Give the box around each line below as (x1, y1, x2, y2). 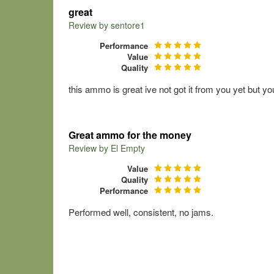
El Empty (111, 142, 145, 154)
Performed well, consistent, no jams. (68, 206, 213, 218)
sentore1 (111, 19, 145, 31)
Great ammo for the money (68, 128, 191, 142)
